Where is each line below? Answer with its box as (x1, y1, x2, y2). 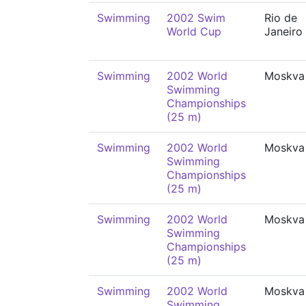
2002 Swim (167, 11, 225, 25)
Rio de (264, 11, 297, 25)
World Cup (167, 25, 221, 38)
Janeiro (264, 25, 303, 38)
